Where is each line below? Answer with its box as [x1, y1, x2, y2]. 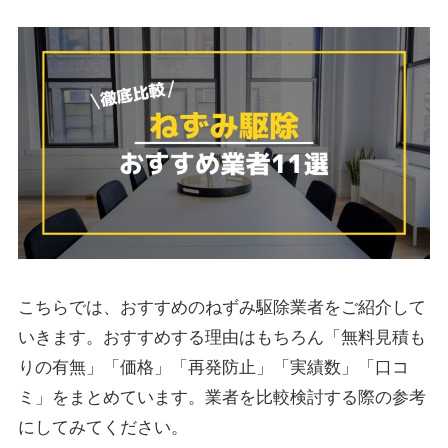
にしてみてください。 [17, 417, 188, 437]
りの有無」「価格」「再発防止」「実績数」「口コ [17, 357, 409, 377]
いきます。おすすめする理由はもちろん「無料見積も [17, 327, 426, 347]
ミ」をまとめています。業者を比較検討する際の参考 [17, 387, 426, 407]
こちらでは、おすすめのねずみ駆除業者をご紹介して [17, 297, 426, 317]
